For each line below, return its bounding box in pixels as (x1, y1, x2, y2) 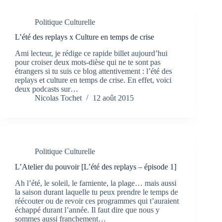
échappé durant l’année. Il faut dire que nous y (15, 205, 160, 214)
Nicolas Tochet (35, 94, 82, 103)
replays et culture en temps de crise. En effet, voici (15, 76, 171, 85)
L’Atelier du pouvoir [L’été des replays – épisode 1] (15, 162, 176, 171)
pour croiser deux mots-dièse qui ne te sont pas (15, 58, 161, 67)
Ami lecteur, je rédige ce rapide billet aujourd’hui (15, 49, 167, 58)
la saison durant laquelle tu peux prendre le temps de (15, 187, 178, 196)
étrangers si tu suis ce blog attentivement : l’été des (15, 67, 172, 76)
